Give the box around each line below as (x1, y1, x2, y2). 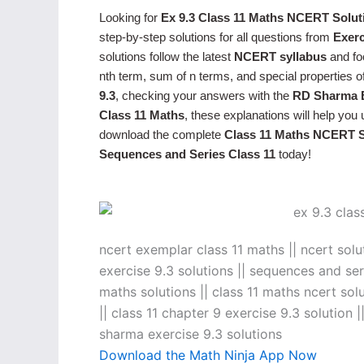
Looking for (99, 11, 161, 24)
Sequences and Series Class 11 (99, 147, 275, 161)
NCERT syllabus (234, 50, 327, 63)
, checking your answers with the (115, 89, 292, 102)
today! (275, 147, 311, 161)
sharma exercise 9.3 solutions (99, 325, 282, 342)
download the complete (99, 128, 224, 141)
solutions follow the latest (99, 50, 234, 63)
